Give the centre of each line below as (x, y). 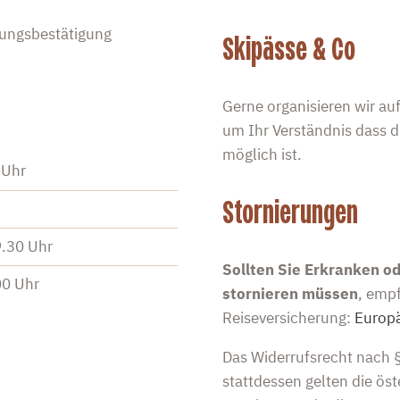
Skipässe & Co (288, 50)
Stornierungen (290, 213)
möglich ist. (262, 155)
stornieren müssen (290, 294)
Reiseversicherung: (288, 318)
